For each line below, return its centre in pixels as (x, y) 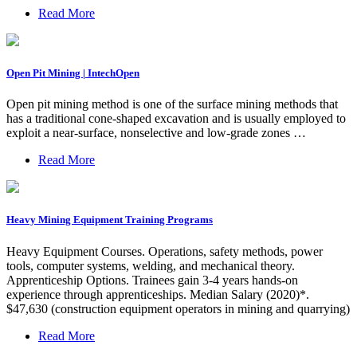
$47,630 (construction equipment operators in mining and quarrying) (178, 308)
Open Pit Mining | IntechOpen (73, 73)
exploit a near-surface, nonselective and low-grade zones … (156, 133)
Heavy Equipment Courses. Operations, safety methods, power (165, 251)
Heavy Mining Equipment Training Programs (110, 220)
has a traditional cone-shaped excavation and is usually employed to (176, 119)
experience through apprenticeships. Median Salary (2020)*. (158, 294)
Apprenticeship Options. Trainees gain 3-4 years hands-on (152, 280)
